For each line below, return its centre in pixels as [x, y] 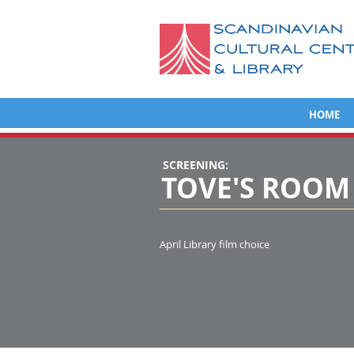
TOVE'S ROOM [256, 188]
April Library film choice [215, 244]
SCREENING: [196, 165]
